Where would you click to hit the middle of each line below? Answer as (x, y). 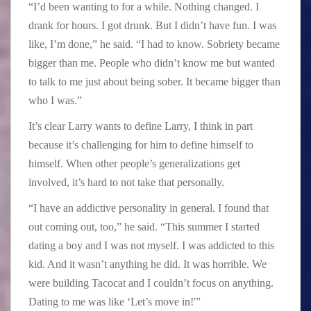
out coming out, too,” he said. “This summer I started (144, 226)
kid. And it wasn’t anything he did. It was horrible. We (148, 264)
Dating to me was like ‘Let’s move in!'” (115, 301)
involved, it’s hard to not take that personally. (126, 182)
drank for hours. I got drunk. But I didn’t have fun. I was (152, 25)
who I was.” (55, 100)
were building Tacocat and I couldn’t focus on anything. (151, 283)
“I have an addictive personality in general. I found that (149, 208)
